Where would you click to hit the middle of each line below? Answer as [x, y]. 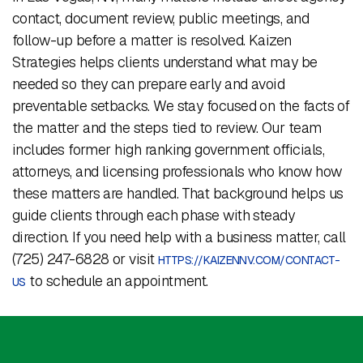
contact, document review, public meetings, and [161, 18]
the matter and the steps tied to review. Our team [167, 128]
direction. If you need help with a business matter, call [179, 237]
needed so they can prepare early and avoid [149, 84]
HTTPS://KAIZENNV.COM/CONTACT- [249, 260]
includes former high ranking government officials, [168, 149]
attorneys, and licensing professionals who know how [177, 171]
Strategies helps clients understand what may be [165, 62]
